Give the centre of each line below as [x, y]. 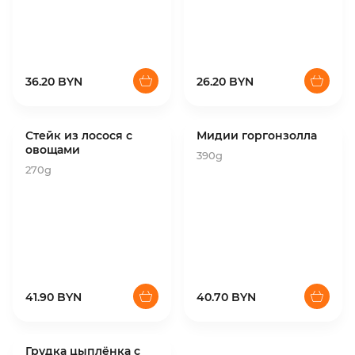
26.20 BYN [225, 82]
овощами [53, 150]
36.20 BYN [54, 82]
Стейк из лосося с [79, 136]
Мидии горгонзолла [257, 136]
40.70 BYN [226, 297]
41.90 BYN [53, 297]
